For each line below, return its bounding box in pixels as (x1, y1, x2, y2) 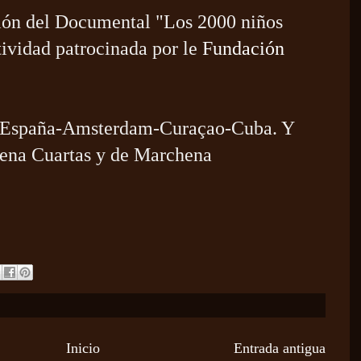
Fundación (201, 38, 284, 59)
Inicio (65, 339, 100, 356)
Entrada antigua (233, 339, 326, 356)
